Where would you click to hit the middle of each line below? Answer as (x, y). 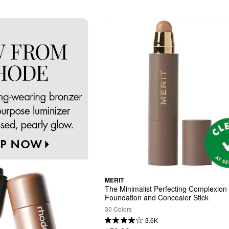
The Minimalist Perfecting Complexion (166, 189)
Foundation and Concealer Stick (157, 198)
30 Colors (119, 209)
